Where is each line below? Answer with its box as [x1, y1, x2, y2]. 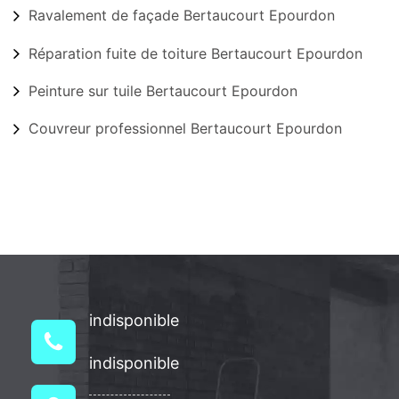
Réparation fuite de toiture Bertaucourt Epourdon [28, 44, 362, 62]
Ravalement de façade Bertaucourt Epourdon [28, 6, 335, 25]
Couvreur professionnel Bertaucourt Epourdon [28, 119, 342, 138]
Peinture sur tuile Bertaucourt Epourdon [28, 82, 297, 101]
